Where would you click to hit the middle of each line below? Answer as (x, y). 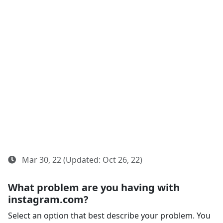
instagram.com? (48, 199)
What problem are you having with (94, 187)
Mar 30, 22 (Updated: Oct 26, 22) (81, 160)
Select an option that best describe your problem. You (109, 216)
